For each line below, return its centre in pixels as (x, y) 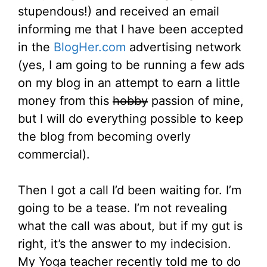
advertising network (184, 47)
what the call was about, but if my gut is (130, 226)
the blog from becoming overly (104, 137)
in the (36, 47)
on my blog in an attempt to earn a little (129, 83)
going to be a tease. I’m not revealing (122, 208)
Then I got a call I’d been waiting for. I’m (130, 190)
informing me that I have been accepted (131, 30)
